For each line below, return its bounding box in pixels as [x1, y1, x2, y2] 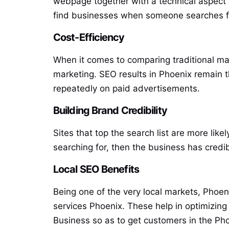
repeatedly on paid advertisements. [53, 83, 200, 94]
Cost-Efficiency [53, 31, 125, 44]
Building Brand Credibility [53, 104, 167, 117]
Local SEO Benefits [53, 163, 139, 175]
